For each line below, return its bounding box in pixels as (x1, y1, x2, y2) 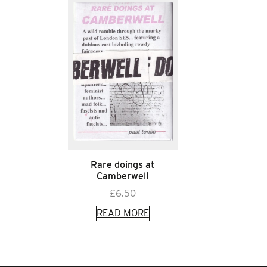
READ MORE (96, 207, 149, 219)
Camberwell (97, 170, 149, 182)
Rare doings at (91, 159, 155, 170)
